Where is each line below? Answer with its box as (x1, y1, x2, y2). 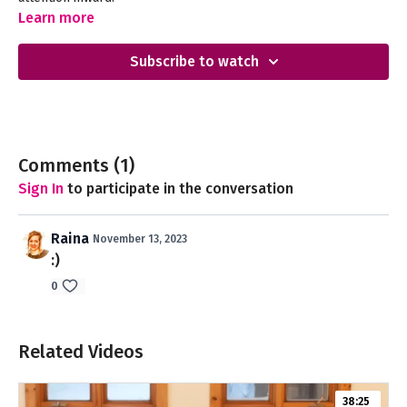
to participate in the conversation (64, 180, 293, 198)
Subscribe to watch (130, 53, 259, 71)
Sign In (18, 180, 64, 198)
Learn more (18, 9, 94, 27)
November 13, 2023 (93, 233, 187, 246)
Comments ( (18, 154, 120, 177)
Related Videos (18, 341, 144, 363)
